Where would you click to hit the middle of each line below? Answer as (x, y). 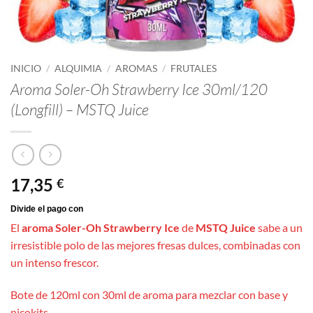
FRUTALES (194, 68)
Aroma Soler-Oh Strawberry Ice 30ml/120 (139, 89)
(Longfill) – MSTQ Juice (80, 109)
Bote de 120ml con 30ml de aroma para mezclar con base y (149, 295)
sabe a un (280, 228)
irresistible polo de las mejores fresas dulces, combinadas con (155, 245)
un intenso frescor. (54, 263)
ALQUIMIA (79, 68)
